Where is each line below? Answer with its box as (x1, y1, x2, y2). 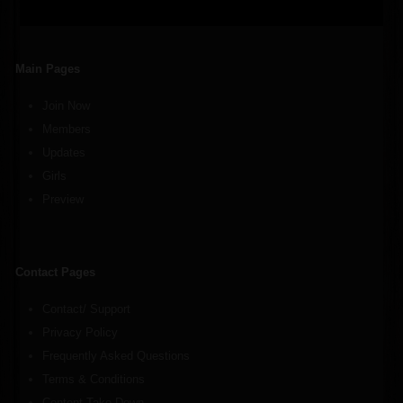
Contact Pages (15, 264, 96, 279)
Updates (42, 145, 86, 159)
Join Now (42, 98, 91, 112)
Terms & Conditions (42, 372, 146, 386)
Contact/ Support (42, 301, 131, 316)
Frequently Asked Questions (42, 348, 191, 363)
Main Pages (15, 61, 81, 76)
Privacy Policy (42, 325, 119, 339)
